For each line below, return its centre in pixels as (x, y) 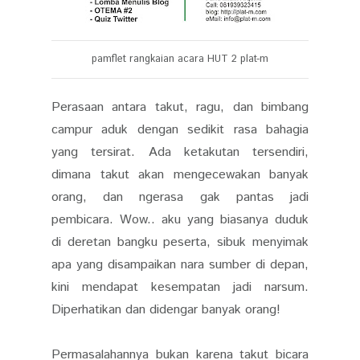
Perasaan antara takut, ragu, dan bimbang (180, 107)
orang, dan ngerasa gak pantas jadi (180, 197)
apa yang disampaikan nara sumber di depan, (180, 264)
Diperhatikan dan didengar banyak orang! (166, 309)
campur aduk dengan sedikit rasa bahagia (180, 129)
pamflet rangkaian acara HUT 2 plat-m (180, 59)
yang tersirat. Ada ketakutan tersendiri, (180, 152)
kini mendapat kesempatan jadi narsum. (180, 287)
